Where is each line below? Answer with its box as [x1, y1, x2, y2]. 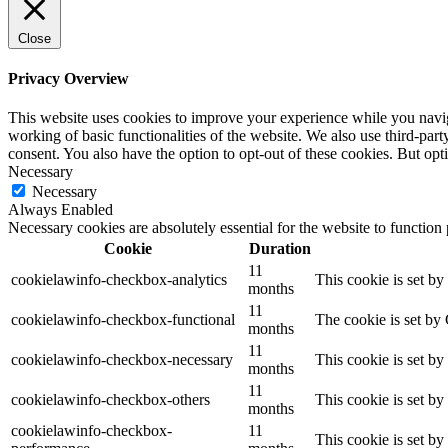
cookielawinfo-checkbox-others [11, 391, 210, 409]
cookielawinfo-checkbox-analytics [11, 271, 227, 289]
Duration [248, 240, 311, 258]
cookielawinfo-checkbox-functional [11, 311, 235, 329]
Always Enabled [8, 201, 113, 219]
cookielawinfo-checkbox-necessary [11, 351, 233, 369]
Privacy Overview [8, 69, 129, 87]
